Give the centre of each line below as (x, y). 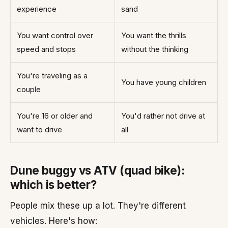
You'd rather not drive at (163, 116)
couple (29, 89)
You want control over (55, 35)
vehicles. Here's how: (54, 221)
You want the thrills (154, 35)
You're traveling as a (52, 76)
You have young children (164, 82)
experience (37, 9)
